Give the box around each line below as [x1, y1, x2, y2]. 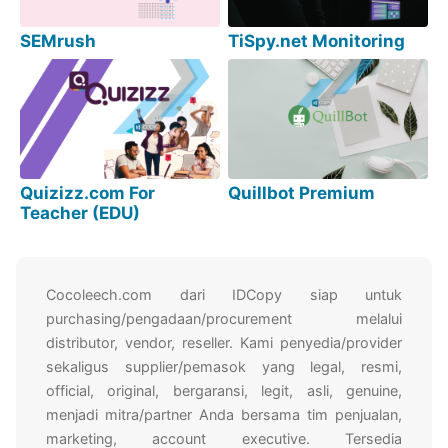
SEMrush [20, 31, 97, 52]
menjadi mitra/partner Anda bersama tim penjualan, [46, 406, 402, 424]
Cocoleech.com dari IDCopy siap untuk [46, 286, 402, 304]
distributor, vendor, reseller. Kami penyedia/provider [46, 334, 402, 352]
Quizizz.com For [20, 183, 156, 204]
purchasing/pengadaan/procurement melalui [46, 310, 402, 328]
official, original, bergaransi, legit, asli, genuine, [46, 382, 402, 400]
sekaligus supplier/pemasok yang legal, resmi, [46, 358, 402, 376]
